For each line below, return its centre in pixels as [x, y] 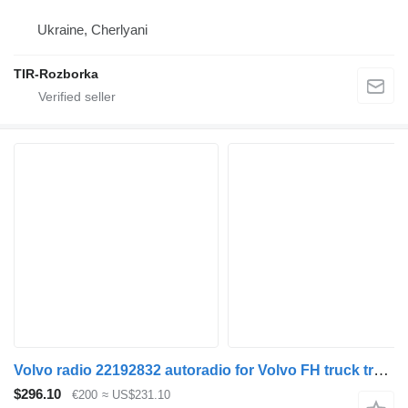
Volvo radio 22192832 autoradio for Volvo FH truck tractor [381, 370]
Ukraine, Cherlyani [92, 29]
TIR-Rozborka [56, 73]
